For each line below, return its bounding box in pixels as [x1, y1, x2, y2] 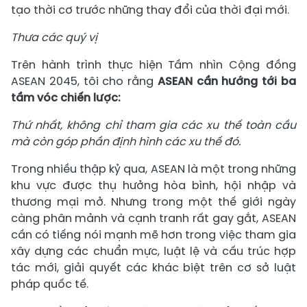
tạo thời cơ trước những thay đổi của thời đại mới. [11, 1, 289, 18]
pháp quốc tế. [11, 275, 88, 292]
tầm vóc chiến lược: [11, 89, 121, 106]
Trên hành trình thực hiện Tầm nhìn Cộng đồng [11, 56, 296, 73]
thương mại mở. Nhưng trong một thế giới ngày [11, 193, 296, 210]
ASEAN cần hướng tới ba [157, 73, 297, 89]
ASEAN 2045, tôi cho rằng [11, 73, 158, 89]
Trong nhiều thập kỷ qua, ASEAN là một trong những [11, 160, 296, 177]
